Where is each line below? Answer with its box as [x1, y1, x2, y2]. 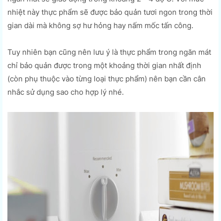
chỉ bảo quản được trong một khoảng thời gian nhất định [7, 60, 201, 70]
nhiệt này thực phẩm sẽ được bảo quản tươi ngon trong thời [7, 7, 213, 17]
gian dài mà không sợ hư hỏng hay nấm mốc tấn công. [7, 20, 193, 30]
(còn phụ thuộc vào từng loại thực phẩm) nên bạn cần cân [7, 74, 206, 83]
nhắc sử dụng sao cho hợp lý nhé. [7, 87, 124, 97]
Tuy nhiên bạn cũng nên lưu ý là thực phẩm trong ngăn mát [7, 47, 211, 57]
